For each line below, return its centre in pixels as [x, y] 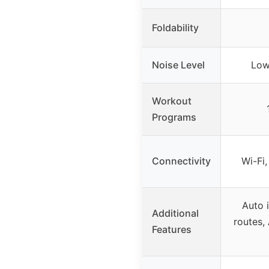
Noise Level [178, 65]
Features [172, 229]
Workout [172, 101]
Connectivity [181, 161]
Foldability [175, 27]
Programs [174, 117]
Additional [175, 213]
